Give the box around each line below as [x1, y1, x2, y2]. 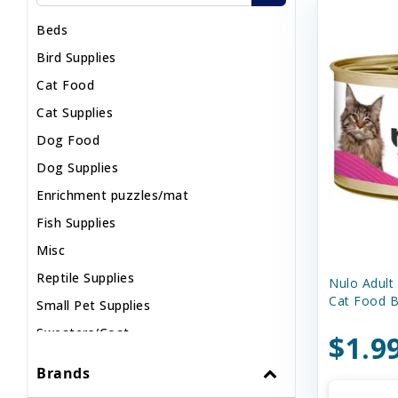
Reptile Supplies [36, 269, 134, 286]
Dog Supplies [36, 159, 118, 176]
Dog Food [36, 131, 99, 148]
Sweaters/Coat [36, 324, 130, 341]
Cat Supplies [36, 104, 113, 121]
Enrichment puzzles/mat [36, 187, 188, 203]
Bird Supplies [36, 49, 116, 66]
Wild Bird [36, 352, 92, 369]
